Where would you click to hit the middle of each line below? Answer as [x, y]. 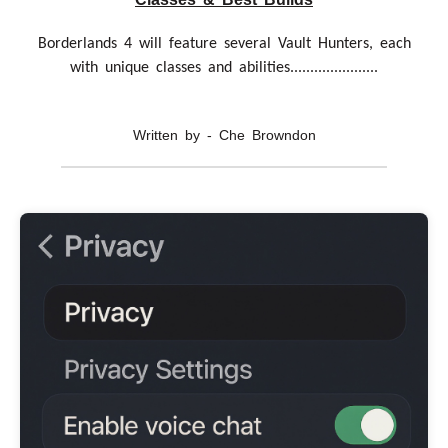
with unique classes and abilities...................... [224, 68]
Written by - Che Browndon [224, 135]
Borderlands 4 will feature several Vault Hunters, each [224, 44]
